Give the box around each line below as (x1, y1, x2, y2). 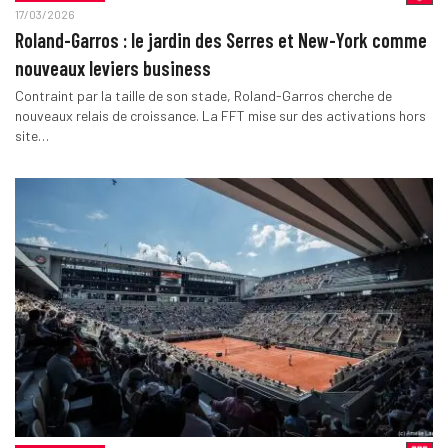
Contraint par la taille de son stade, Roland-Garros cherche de (14, 87, 392, 105)
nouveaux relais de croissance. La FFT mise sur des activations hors (14, 107, 426, 125)
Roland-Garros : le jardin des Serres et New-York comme (14, 28, 427, 53)
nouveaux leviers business (14, 56, 211, 81)
